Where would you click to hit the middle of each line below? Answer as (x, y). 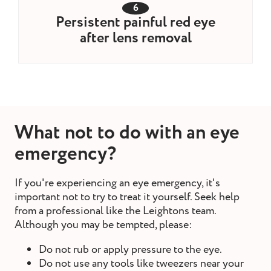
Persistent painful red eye (135, 23)
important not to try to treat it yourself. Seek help (127, 197)
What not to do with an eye (127, 133)
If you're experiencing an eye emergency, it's (117, 183)
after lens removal (135, 38)
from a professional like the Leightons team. (115, 211)
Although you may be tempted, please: (103, 225)
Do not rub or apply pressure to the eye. (130, 250)
